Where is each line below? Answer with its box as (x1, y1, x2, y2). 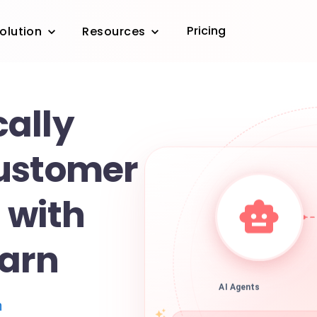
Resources (82, 23, 146, 40)
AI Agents (219, 287, 260, 298)
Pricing (187, 23, 226, 39)
